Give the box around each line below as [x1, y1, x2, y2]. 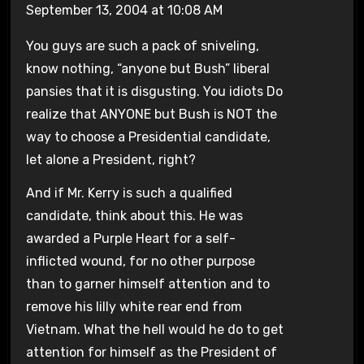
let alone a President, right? [25, 151, 196, 167]
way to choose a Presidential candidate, [25, 128, 271, 145]
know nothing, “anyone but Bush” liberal [25, 60, 270, 76]
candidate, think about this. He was [25, 207, 243, 223]
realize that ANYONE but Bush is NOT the [25, 106, 277, 122]
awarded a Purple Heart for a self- [25, 230, 236, 246]
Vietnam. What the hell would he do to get [25, 321, 284, 337]
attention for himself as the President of [25, 344, 277, 360]
